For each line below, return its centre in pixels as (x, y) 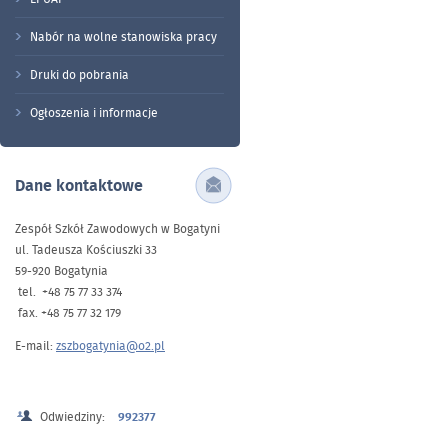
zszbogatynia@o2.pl (110, 345)
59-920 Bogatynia (63, 270)
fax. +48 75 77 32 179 (68, 312)
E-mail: (35, 345)
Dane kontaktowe (79, 185)
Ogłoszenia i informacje (94, 112)
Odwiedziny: (74, 416)
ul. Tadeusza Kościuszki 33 (86, 249)
